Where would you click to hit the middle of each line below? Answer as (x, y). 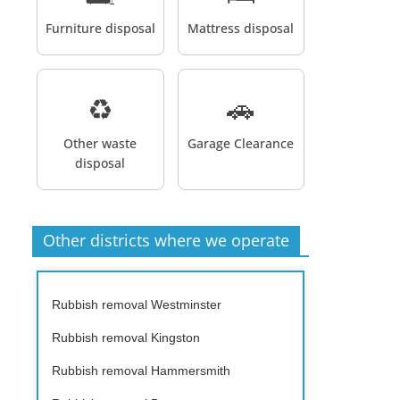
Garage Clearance (241, 143)
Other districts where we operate (166, 240)
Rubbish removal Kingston (126, 337)
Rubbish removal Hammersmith (141, 370)
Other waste (100, 143)
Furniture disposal (100, 28)
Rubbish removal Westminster (137, 304)
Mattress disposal (241, 28)
